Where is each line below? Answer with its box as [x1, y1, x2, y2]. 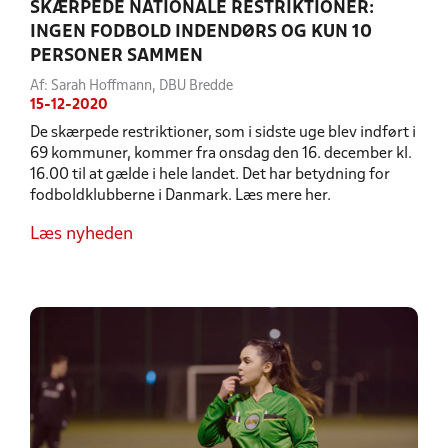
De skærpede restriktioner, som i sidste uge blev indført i [30, 126, 416, 141]
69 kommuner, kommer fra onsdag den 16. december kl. [30, 147, 412, 162]
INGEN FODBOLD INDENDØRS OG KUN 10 [30, 24, 372, 42]
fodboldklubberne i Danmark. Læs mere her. [30, 189, 331, 204]
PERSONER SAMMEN [30, 48, 203, 66]
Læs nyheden [30, 226, 133, 244]
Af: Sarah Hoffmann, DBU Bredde [30, 80, 233, 94]
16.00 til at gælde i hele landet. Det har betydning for [30, 168, 390, 183]
